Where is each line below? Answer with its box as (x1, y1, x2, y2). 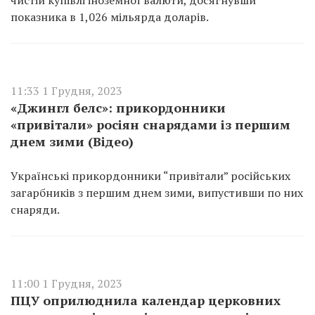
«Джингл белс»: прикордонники (11, 99, 226, 116)
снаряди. (11, 202, 60, 217)
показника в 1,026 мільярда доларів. (11, 9, 209, 25)
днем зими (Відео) (11, 133, 134, 150)
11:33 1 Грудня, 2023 (11, 83, 122, 98)
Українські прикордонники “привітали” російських (11, 168, 290, 184)
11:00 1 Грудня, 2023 (11, 276, 122, 291)
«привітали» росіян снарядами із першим (11, 116, 290, 133)
